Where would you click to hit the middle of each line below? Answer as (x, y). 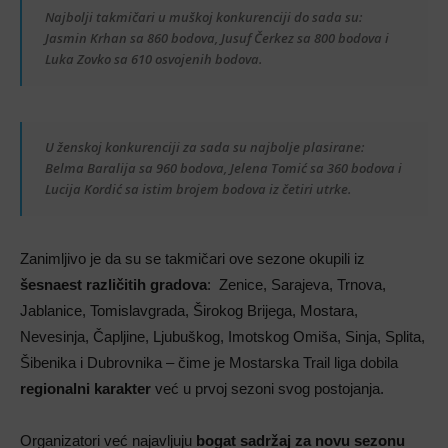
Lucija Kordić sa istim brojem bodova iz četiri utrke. (198, 188)
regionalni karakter (85, 388)
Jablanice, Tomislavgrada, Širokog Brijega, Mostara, (189, 310)
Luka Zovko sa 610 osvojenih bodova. (153, 58)
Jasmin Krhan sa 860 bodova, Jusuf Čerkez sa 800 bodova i (217, 37)
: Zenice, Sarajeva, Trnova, (296, 284)
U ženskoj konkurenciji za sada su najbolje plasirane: (204, 146)
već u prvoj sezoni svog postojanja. (267, 388)
